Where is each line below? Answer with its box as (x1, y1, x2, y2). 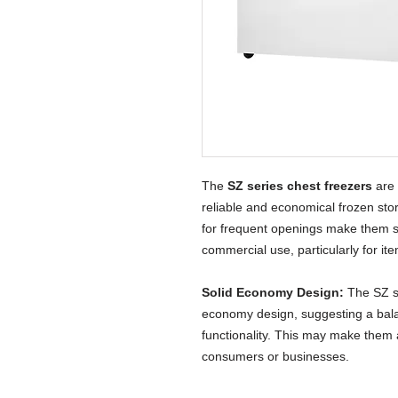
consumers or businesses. (202, 348, 349, 363)
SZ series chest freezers (227, 178, 372, 193)
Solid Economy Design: (202, 284, 344, 299)
